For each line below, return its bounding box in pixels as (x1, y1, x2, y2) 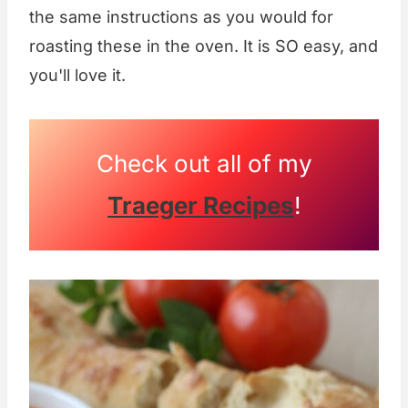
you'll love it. (29, 66, 130, 86)
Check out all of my (96, 149, 312, 178)
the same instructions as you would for (29, 7, 333, 27)
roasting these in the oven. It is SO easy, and (29, 36, 378, 56)
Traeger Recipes (107, 191, 294, 220)
